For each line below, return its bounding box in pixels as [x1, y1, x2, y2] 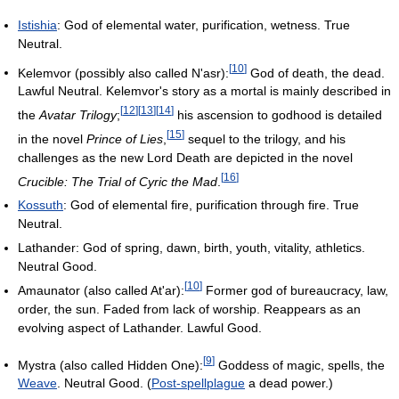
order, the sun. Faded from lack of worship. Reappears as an [18, 301, 361, 316]
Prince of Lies [86, 131, 163, 146]
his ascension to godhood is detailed [174, 107, 382, 122]
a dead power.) [245, 376, 333, 391]
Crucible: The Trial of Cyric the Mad [18, 174, 217, 189]
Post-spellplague [151, 376, 245, 391]
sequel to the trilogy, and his [184, 131, 346, 146]
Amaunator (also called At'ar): [18, 282, 184, 297]
